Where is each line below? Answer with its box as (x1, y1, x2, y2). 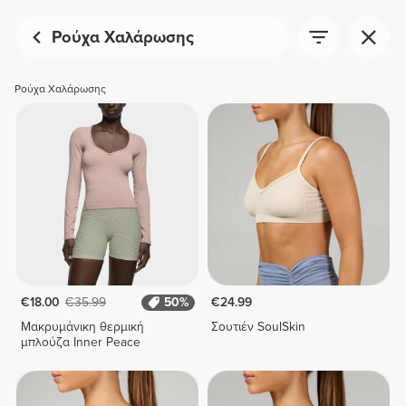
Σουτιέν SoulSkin (211, 319, 306, 335)
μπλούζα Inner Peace (20, 334, 140, 351)
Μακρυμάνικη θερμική (20, 319, 144, 335)
